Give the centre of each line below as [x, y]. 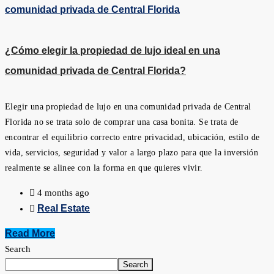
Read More [30, 233]
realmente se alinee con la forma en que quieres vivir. [104, 168]
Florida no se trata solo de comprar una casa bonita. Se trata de [122, 122]
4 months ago [62, 192]
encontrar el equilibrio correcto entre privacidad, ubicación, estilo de [132, 137]
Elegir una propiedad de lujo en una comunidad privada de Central [128, 106]
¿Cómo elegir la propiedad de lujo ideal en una [113, 51]
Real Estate [64, 208]
